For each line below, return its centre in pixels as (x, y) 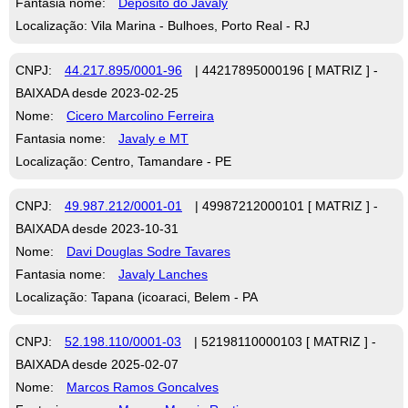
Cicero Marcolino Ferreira (140, 115)
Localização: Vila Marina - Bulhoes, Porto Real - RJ (163, 25)
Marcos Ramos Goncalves (143, 387)
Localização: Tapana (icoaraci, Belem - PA (137, 296)
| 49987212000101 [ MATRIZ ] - (285, 205)
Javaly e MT (153, 138)
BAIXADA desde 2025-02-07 (97, 364)
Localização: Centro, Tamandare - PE (123, 161)
